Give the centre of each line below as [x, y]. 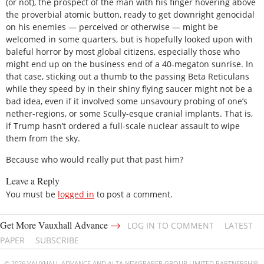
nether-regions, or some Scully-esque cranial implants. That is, [129, 114]
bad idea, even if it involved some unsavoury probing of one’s [127, 101]
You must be [32, 194]
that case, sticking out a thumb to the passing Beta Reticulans [128, 77]
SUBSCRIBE [57, 240]
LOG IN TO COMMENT [171, 226]
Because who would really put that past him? [95, 159]
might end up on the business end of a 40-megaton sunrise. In [130, 64]
